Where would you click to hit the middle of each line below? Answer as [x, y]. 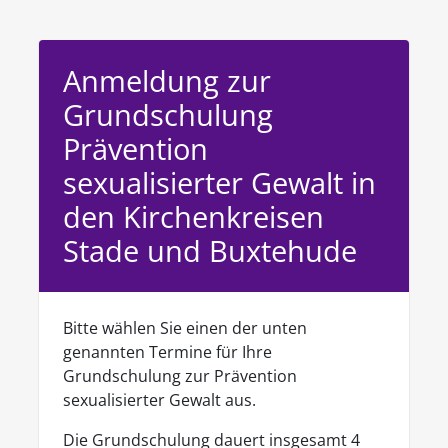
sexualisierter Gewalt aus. [159, 400]
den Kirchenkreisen [193, 216]
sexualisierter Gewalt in [219, 182]
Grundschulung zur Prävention [180, 376]
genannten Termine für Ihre [167, 352]
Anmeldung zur [167, 80]
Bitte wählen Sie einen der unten [185, 328]
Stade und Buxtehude [210, 250]
